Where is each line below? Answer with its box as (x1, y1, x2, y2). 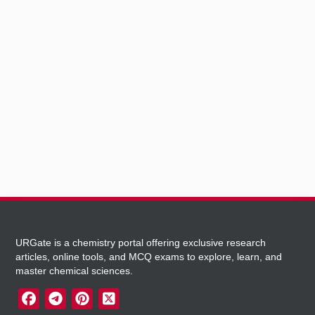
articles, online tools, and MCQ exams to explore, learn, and (15, 251, 283, 262)
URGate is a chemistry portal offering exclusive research (15, 237, 266, 248)
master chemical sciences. (15, 265, 134, 276)
